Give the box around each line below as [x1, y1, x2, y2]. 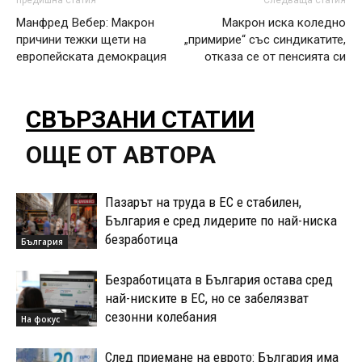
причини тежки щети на [16, 32, 146, 48]
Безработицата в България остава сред [105, 271, 333, 288]
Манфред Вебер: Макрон [16, 15, 154, 31]
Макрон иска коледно [222, 15, 346, 31]
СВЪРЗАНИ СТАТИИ [26, 105, 255, 134]
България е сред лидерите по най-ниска [105, 213, 337, 229]
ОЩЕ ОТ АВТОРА [26, 141, 216, 170]
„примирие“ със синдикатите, [184, 32, 346, 48]
